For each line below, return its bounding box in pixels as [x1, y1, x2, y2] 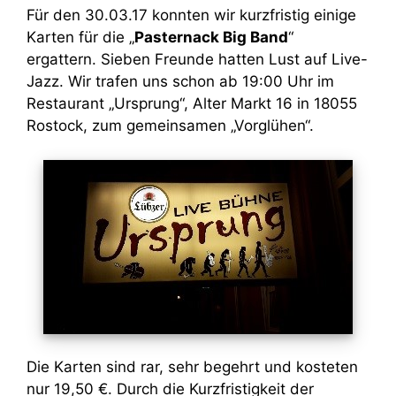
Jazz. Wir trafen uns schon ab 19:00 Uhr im [27, 72, 334, 90]
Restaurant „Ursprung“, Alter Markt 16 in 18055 [27, 95, 357, 112]
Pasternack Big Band [134, 28, 288, 46]
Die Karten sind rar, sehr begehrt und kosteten [27, 358, 358, 376]
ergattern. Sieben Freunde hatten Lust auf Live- [27, 50, 368, 68]
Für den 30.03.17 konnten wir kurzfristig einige [27, 6, 356, 24]
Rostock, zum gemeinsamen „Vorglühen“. [27, 117, 314, 134]
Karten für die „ [27, 28, 134, 46]
